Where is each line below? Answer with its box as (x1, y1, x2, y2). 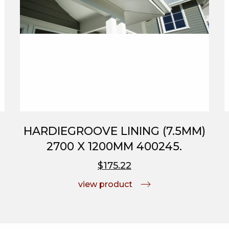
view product (78, 179, 132, 189)
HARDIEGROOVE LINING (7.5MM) (23, 124, 205, 138)
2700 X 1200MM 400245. (47, 139, 182, 153)
